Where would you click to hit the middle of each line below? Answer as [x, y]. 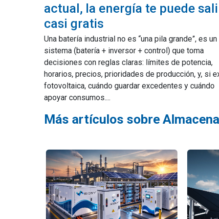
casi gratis [74, 23]
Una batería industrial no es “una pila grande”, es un [131, 39]
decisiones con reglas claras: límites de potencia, [128, 62]
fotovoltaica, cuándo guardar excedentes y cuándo [129, 86]
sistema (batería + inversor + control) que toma [124, 51]
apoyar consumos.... [77, 98]
